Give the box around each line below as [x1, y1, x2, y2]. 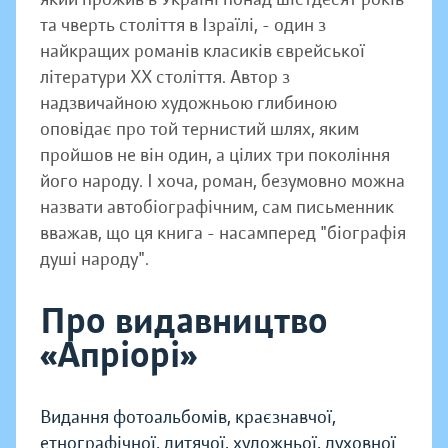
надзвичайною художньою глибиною [40, 92, 337, 115]
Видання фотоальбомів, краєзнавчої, [40, 406, 336, 429]
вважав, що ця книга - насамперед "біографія [40, 222, 406, 245]
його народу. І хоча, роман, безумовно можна [40, 170, 405, 193]
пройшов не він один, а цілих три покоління [40, 144, 390, 167]
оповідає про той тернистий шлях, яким [40, 118, 359, 141]
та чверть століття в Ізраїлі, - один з [40, 14, 326, 37]
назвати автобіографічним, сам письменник [40, 196, 394, 219]
